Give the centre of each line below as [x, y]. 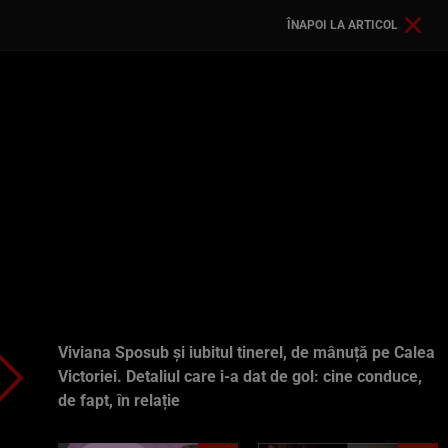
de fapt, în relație [119, 400]
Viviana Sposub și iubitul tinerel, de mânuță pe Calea [246, 352]
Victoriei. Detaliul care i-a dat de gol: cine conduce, [240, 376]
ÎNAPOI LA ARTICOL [342, 25]
